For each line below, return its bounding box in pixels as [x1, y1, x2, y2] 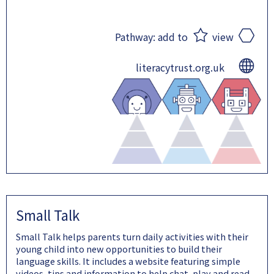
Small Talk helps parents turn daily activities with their [16, 230, 248, 243]
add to [158, 29, 188, 45]
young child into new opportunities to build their [16, 242, 222, 256]
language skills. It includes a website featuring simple [16, 254, 240, 268]
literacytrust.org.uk [136, 60, 224, 75]
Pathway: [115, 29, 158, 45]
